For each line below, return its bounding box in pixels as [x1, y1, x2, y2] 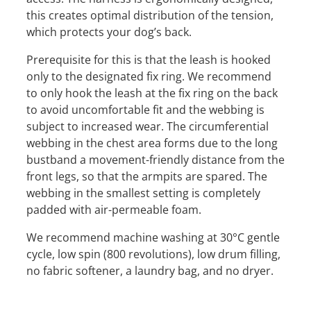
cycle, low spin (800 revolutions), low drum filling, [26, 246, 280, 262]
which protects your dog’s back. [26, 24, 194, 40]
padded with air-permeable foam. [26, 201, 201, 217]
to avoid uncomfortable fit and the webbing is [26, 101, 264, 117]
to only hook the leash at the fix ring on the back [26, 85, 278, 101]
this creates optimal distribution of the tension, [26, 7, 274, 23]
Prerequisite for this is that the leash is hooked [26, 51, 271, 67]
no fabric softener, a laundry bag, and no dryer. [26, 262, 274, 278]
